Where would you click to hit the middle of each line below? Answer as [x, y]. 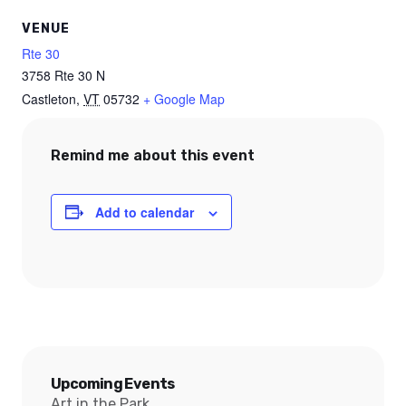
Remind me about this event [153, 155]
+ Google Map [184, 98]
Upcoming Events [113, 383]
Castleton [49, 98]
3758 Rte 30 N [63, 75]
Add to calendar [145, 212]
